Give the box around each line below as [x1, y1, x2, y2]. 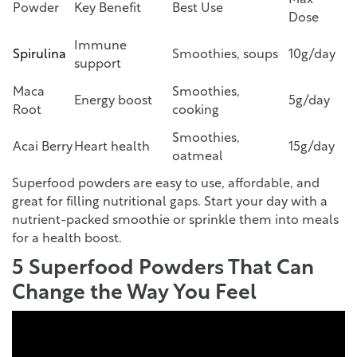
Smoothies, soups [172, 49, 278, 62]
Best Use [172, 2, 223, 16]
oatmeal [172, 151, 223, 164]
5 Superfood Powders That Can [12, 258, 314, 280]
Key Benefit [74, 2, 141, 16]
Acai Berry [13, 141, 73, 155]
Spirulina [13, 49, 66, 62]
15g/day [288, 141, 335, 155]
